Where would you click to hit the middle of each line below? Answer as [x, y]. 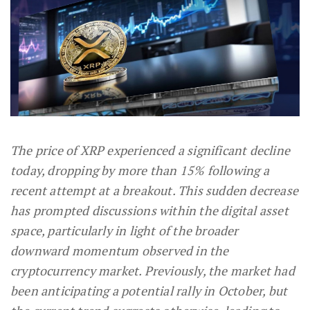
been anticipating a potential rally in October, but [149, 291]
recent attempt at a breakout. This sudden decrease [155, 191]
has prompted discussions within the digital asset [149, 211]
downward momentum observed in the [120, 251]
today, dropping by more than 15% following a [140, 171]
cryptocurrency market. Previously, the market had [153, 271]
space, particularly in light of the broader [125, 231]
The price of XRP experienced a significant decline [151, 151]
